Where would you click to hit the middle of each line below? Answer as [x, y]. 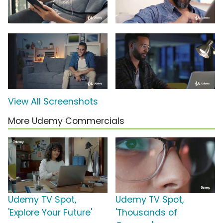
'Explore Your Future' [50, 213]
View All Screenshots [53, 102]
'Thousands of [146, 213]
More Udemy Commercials [66, 121]
